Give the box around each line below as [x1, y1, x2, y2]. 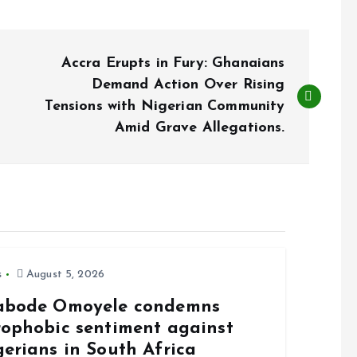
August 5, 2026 [22, 269, 105, 280]
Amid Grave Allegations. [114, 120, 285, 135]
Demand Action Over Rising [91, 77, 285, 92]
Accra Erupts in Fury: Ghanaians [61, 56, 285, 71]
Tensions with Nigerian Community [45, 99, 285, 114]
